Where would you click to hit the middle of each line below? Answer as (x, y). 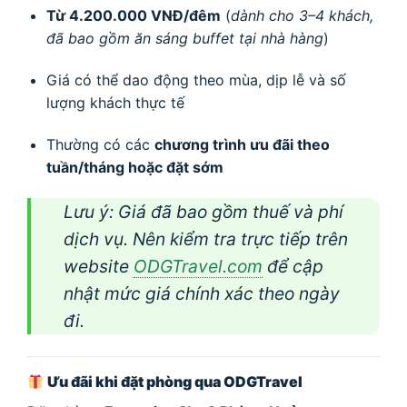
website (99, 266)
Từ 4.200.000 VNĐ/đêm (133, 16)
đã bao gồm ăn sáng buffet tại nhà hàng (184, 39)
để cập (293, 266)
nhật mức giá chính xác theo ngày (202, 293)
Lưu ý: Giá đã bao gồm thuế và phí (203, 211)
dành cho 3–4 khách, (302, 16)
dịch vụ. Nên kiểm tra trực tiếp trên (206, 238)
